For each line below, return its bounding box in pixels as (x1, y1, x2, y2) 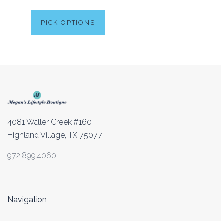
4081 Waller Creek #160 (7, 117, 92, 127)
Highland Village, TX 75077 (7, 130, 102, 140)
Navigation (7, 195, 47, 205)
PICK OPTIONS (40, 18, 95, 26)
